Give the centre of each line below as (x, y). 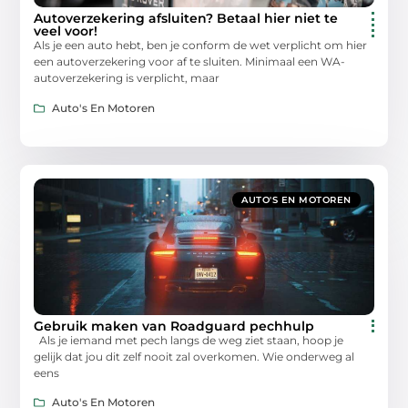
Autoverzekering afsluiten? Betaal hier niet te (186, 19)
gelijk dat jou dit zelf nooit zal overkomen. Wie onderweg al (194, 356)
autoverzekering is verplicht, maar (127, 78)
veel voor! (66, 31)
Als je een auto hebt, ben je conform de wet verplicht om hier (201, 46)
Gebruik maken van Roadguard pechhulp (174, 326)
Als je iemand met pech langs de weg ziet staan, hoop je (189, 340)
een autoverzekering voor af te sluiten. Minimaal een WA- (190, 62)
